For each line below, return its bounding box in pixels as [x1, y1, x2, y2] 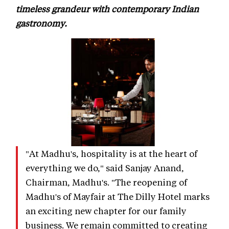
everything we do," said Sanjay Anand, [26, 162, 184, 173]
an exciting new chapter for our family [26, 204, 187, 216]
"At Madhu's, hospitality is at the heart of [26, 147, 197, 159]
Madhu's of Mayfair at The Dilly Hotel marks [26, 190, 210, 202]
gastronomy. [16, 17, 67, 29]
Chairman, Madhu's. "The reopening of [26, 176, 187, 188]
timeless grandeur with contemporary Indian [16, 3, 199, 14]
